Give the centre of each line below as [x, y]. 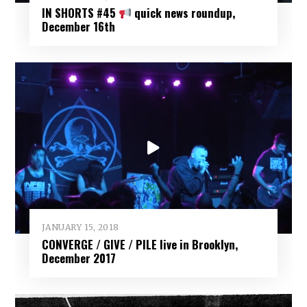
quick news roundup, [183, 13]
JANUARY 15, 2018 [80, 228]
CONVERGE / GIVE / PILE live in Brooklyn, [139, 244]
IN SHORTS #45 [80, 13]
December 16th [78, 27]
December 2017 [78, 258]
